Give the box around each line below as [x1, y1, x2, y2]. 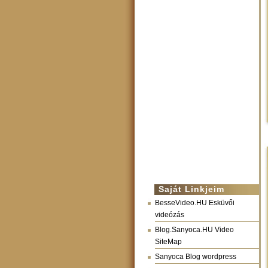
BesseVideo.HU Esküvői [155, 199, 234, 207]
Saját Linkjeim [159, 184, 224, 194]
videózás [155, 211, 184, 219]
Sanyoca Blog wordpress [155, 252, 236, 261]
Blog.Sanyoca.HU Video [155, 226, 234, 234]
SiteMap [155, 237, 182, 246]
